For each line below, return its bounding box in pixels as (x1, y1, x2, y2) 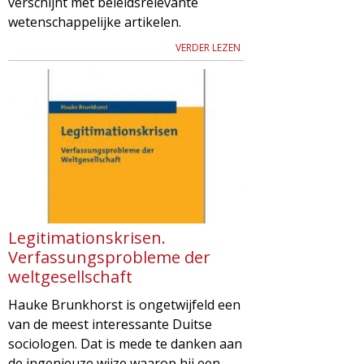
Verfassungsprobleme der (8, 245, 210, 268)
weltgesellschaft (8, 265, 132, 288)
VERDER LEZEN (175, 40, 240, 54)
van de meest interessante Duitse (8, 314, 212, 333)
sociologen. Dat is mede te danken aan (8, 334, 242, 353)
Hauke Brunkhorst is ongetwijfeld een (8, 295, 240, 314)
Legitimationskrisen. (8, 226, 166, 249)
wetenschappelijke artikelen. (8, 12, 181, 31)
